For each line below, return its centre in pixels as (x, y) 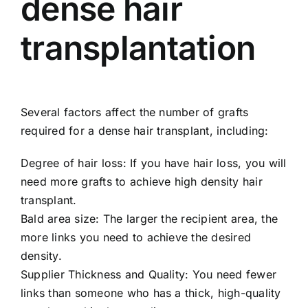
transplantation (138, 47)
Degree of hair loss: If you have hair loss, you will (154, 163)
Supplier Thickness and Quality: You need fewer (149, 275)
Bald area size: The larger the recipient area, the (149, 219)
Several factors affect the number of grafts (135, 112)
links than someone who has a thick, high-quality (151, 293)
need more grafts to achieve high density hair (142, 182)
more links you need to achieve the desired (136, 238)
